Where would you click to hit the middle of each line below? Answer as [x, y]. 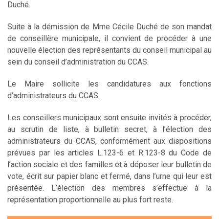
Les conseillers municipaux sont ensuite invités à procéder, [109, 117]
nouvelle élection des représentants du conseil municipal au [109, 50]
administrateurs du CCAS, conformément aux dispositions [109, 141]
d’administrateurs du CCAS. [54, 95]
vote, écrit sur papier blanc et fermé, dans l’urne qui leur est [109, 176]
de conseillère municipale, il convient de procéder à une [109, 38]
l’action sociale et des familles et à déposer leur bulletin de [109, 164]
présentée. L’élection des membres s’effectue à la [109, 188]
